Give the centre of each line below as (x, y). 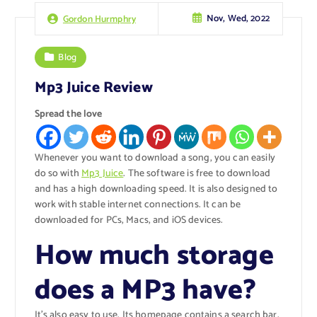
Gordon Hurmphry (99, 19)
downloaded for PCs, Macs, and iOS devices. (129, 221)
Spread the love (68, 115)
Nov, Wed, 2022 (238, 19)
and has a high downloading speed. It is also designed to (156, 190)
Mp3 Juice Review (93, 87)
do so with (58, 174)
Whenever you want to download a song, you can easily (155, 158)
